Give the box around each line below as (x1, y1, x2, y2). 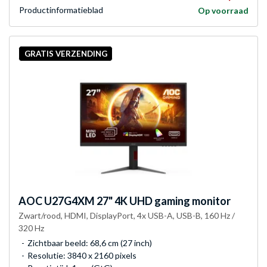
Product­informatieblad (19, 5, 103, 15)
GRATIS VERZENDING (24, 48, 107, 58)
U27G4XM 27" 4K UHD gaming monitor (42, 194, 231, 207)
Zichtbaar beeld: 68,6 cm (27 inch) (27, 237, 152, 248)
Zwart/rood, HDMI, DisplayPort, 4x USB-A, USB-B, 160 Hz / (18, 210, 235, 221)
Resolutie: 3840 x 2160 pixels (27, 250, 136, 260)
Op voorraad (198, 5, 249, 16)
